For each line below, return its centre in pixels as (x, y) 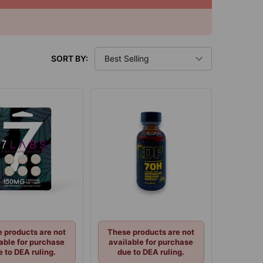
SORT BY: (70, 59)
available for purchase (151, 242)
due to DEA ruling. (151, 252)
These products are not (151, 232)
